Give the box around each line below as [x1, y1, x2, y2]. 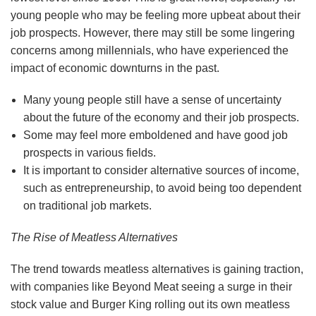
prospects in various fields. [23, 147, 156, 159]
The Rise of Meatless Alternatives [11, 231, 178, 244]
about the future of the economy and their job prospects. [23, 111, 299, 124]
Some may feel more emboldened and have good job [23, 129, 288, 142]
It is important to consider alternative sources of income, [23, 164, 299, 177]
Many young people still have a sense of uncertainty [23, 94, 281, 107]
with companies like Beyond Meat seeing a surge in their [11, 281, 292, 293]
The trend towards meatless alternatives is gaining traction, [11, 263, 303, 276]
